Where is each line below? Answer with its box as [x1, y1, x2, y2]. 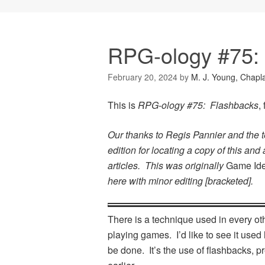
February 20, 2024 [108, 71, 177, 83]
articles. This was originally [108, 159, 226, 173]
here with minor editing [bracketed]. [108, 174, 253, 188]
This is [108, 98, 138, 112]
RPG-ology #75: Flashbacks [138, 98, 258, 112]
